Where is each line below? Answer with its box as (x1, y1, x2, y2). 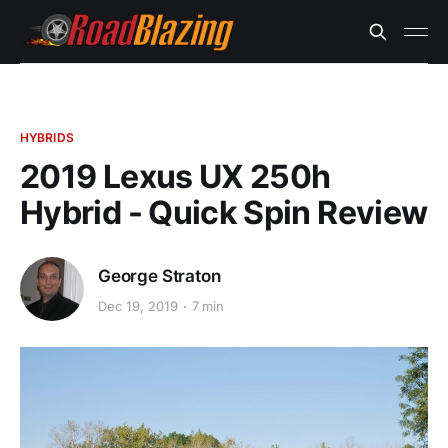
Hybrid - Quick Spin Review (20, 193, 428, 232)
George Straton (98, 265, 221, 286)
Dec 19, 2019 (98, 298, 178, 315)
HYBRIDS (20, 130, 74, 145)
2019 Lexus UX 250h (20, 157, 331, 196)
